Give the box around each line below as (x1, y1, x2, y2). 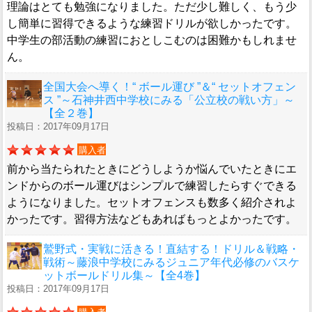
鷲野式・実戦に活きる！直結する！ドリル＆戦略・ (43, 243, 299, 256)
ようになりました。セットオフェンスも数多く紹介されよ (7, 196, 297, 209)
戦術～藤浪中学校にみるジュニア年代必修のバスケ (43, 256, 299, 269)
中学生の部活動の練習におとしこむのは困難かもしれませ (7, 34, 297, 47)
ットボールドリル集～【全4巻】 (43, 270, 205, 282)
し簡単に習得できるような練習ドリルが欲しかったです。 (7, 17, 297, 30)
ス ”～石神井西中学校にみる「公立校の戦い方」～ (43, 94, 295, 107)
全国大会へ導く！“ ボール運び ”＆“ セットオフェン (43, 81, 296, 93)
